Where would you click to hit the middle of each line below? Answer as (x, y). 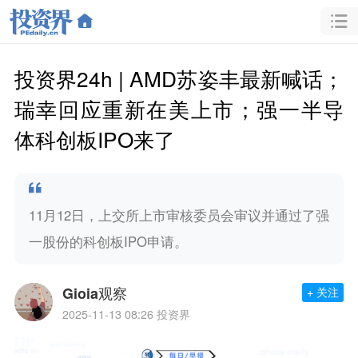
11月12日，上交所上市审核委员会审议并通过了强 (179, 215)
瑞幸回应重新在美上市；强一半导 (179, 108)
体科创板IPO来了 (94, 138)
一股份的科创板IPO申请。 (108, 241)
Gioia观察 (94, 294)
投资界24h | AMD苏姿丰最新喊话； (179, 78)
